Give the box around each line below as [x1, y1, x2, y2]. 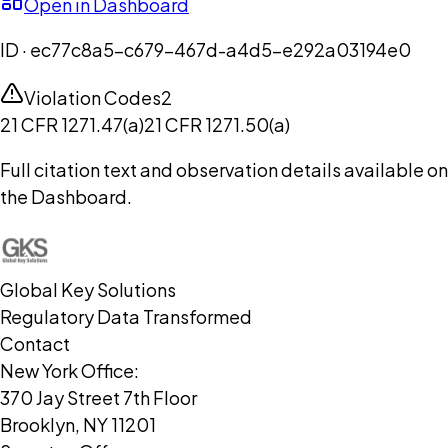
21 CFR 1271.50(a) [144, 113, 290, 137]
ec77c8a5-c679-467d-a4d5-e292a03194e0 [30, 38, 411, 62]
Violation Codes [24, 86, 161, 110]
